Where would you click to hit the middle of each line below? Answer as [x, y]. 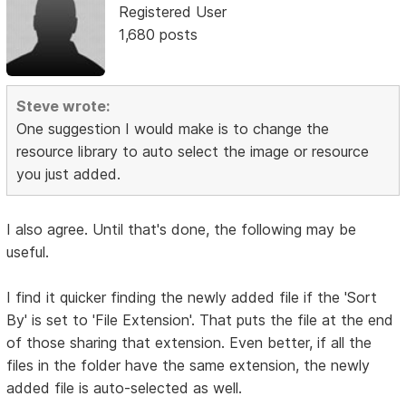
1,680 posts [158, 34]
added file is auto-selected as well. [125, 387]
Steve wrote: [63, 106]
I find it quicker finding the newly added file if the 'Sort [192, 297]
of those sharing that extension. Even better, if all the [189, 342]
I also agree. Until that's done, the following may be [182, 229]
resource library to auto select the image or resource [193, 151]
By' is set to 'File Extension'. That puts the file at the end [200, 319]
